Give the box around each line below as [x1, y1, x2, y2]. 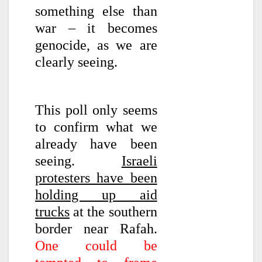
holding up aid [35, 187, 157, 202]
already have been [35, 136, 157, 151]
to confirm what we [35, 119, 157, 135]
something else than [35, 4, 157, 19]
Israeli [121, 153, 157, 168]
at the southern [70, 204, 157, 219]
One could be [35, 237, 157, 253]
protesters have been [35, 170, 157, 185]
